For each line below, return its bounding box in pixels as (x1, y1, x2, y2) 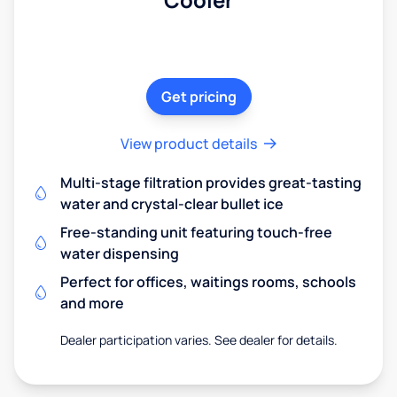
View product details (121, 133, 257, 153)
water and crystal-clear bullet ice (60, 193, 284, 214)
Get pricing (160, 86, 237, 106)
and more (60, 292, 124, 313)
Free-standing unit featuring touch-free (60, 222, 332, 242)
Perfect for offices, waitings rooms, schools (60, 271, 356, 292)
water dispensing (60, 243, 179, 263)
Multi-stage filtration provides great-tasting (60, 172, 362, 192)
